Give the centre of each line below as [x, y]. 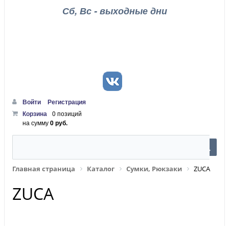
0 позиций [67, 113]
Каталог [101, 169]
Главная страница [44, 169]
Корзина [35, 113]
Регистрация [67, 102]
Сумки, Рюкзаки [154, 169]
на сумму [36, 122]
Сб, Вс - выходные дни [114, 11]
